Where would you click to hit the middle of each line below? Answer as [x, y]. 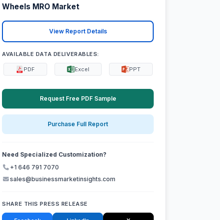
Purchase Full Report [78, 124]
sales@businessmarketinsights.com [63, 179]
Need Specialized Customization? [55, 155]
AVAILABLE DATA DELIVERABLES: [51, 54]
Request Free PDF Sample [78, 98]
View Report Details [78, 31]
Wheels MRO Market [41, 7]
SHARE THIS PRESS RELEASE [45, 204]
